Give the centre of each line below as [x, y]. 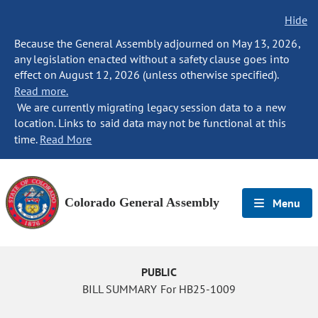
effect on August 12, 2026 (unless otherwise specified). [147, 75]
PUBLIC [159, 272]
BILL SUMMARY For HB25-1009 [159, 289]
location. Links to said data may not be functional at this [150, 123]
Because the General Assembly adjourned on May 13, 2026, [157, 43]
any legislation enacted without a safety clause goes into [152, 59]
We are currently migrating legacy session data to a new [150, 107]
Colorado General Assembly [142, 202]
